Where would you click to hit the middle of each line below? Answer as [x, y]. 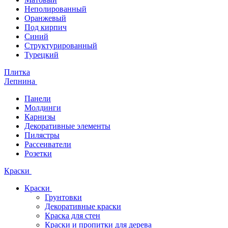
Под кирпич [46, 27]
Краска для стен [73, 216]
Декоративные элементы [67, 126]
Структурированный [61, 46]
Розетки [38, 153]
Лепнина [21, 81]
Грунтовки [63, 197]
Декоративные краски [83, 206]
